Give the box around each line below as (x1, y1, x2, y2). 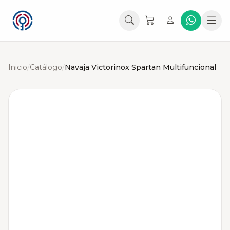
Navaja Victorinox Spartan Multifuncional (65, 63, 216, 72)
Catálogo (30, 63, 62, 72)
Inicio (8, 63, 27, 72)
